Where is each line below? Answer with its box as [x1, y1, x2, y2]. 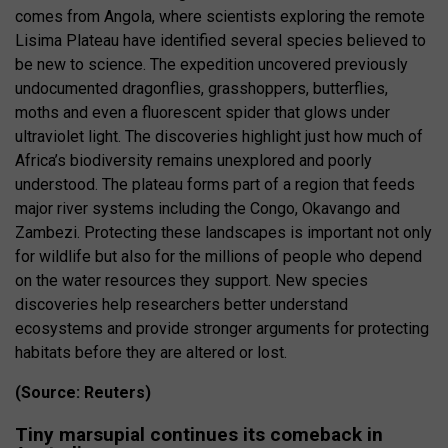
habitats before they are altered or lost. [15, 342, 287, 362]
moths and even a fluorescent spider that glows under [15, 102, 390, 122]
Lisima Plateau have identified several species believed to [15, 30, 426, 50]
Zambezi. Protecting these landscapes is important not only [15, 222, 432, 242]
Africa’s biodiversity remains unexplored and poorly [15, 150, 372, 170]
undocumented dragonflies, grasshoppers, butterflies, [15, 78, 388, 98]
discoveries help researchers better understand [15, 294, 348, 314]
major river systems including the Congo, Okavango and [15, 198, 400, 218]
